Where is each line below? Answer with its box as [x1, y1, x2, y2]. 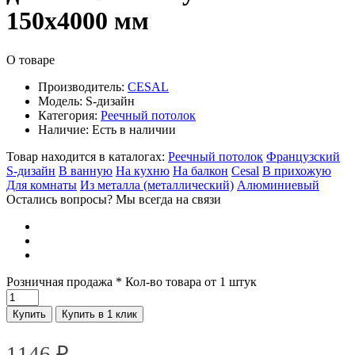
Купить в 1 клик [62, 307, 137, 320]
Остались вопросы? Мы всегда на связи [6, 192, 221, 206]
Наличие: [38, 122, 89, 136]
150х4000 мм [6, 6, 149, 36]
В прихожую [262, 163, 331, 177]
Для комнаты [6, 177, 77, 192]
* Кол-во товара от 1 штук [116, 274, 257, 288]
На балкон [173, 163, 228, 177]
